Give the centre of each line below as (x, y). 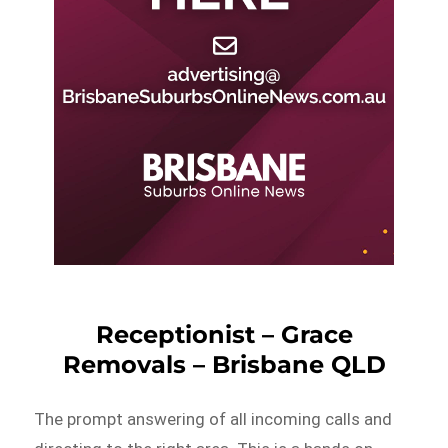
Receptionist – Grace (224, 334)
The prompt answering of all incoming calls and (213, 418)
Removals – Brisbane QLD (224, 364)
